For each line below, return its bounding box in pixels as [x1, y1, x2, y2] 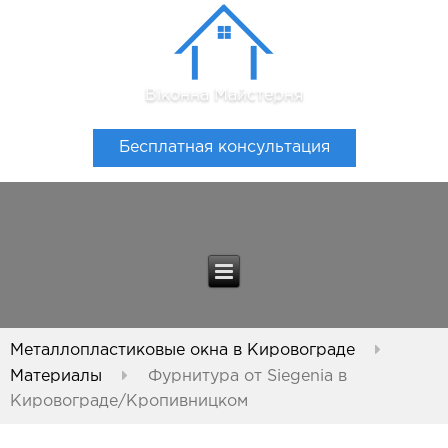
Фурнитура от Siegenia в [148, 368, 347, 384]
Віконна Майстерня [145, 88, 303, 103]
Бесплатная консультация [118, 140, 330, 155]
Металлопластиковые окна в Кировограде [10, 343, 355, 359]
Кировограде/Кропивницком [10, 394, 248, 410]
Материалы [10, 368, 102, 384]
